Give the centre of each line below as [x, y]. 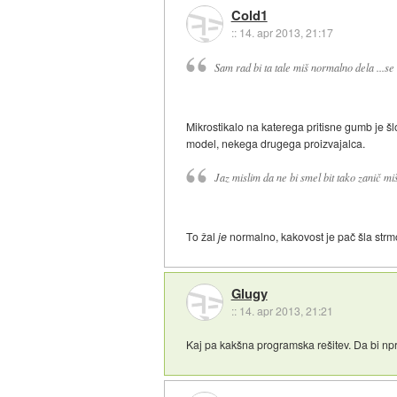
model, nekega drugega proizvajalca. [276, 143]
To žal [202, 237]
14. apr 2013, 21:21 [286, 310]
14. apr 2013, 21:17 [286, 32]
